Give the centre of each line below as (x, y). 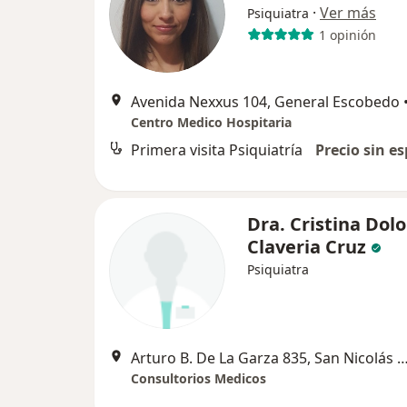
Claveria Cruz (309, 247)
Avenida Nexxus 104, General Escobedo (265, 102)
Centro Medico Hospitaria (211, 123)
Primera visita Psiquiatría (217, 150)
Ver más (348, 13)
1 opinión (347, 35)
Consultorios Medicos (199, 379)
